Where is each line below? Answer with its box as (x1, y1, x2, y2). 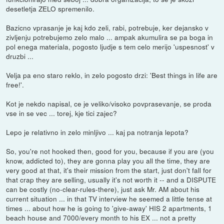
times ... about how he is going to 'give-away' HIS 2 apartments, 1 (6, 202, 212, 213)
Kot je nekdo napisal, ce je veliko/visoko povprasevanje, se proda (6, 98, 212, 108)
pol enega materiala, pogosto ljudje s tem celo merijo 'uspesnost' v (6, 41, 215, 51)
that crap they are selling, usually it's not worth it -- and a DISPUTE (6, 174, 216, 184)
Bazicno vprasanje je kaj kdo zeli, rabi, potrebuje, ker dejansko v (6, 22, 209, 32)
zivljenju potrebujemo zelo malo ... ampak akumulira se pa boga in (6, 31, 213, 42)
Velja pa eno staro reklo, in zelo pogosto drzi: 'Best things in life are (6, 69, 218, 80)
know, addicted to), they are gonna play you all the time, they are (6, 155, 210, 165)
